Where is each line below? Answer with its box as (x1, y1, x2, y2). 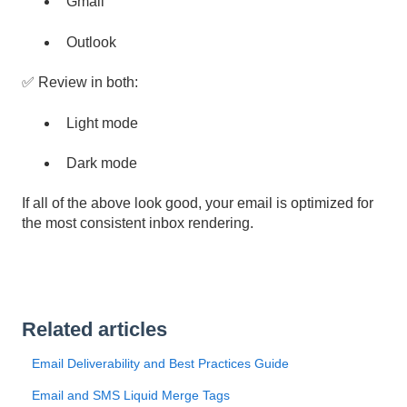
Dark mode (66, 155, 137, 172)
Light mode (66, 114, 138, 131)
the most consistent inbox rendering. (22, 215, 253, 232)
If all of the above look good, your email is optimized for (22, 195, 373, 212)
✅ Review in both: (22, 74, 138, 91)
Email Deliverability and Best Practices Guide (32, 355, 290, 371)
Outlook (66, 34, 116, 50)
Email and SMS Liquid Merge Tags (32, 387, 231, 402)
